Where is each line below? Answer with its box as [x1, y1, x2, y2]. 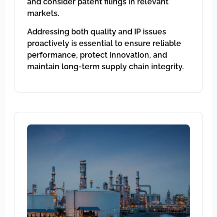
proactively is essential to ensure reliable [27, 39, 181, 48]
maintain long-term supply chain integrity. [27, 62, 184, 72]
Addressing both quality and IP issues [27, 27, 166, 37]
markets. [27, 8, 59, 18]
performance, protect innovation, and [27, 50, 167, 60]
